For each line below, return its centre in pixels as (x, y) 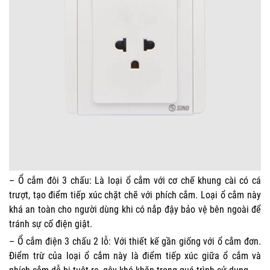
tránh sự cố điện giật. (51, 224)
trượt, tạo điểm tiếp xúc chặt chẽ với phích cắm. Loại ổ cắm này (135, 195)
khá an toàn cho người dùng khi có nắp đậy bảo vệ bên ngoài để (135, 209)
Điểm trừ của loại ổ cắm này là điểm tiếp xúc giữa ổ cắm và (135, 256)
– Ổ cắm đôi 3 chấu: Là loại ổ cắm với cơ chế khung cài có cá (135, 180)
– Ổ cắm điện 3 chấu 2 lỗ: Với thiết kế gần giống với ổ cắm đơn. (135, 241)
